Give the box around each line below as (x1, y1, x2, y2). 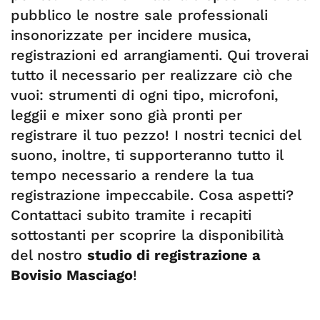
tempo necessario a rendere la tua (11, 166, 254, 184)
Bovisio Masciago (11, 266, 133, 284)
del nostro (11, 246, 87, 264)
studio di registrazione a (87, 246, 261, 264)
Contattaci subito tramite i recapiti (11, 206, 251, 224)
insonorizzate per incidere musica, (11, 26, 251, 44)
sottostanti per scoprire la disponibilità (11, 226, 284, 244)
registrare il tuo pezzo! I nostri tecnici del (11, 126, 301, 144)
